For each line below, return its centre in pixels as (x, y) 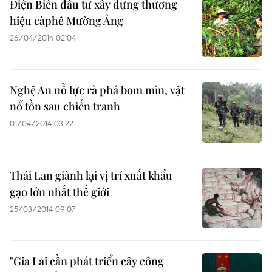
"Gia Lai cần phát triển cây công (87, 261)
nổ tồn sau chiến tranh (65, 106)
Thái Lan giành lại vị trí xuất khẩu (91, 175)
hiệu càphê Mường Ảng (66, 21)
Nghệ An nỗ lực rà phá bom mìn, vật (97, 90)
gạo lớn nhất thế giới (59, 192)
